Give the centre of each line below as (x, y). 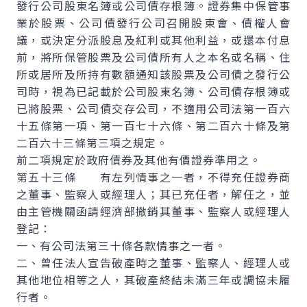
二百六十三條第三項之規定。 (92, 143)
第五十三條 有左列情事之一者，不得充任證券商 (153, 177)
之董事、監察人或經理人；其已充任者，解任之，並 (153, 194)
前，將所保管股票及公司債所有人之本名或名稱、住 (153, 57)
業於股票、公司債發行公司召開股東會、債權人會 (153, 23)
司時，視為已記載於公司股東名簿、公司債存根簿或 (153, 91)
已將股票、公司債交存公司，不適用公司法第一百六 (153, 108)
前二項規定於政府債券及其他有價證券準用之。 (139, 160)
